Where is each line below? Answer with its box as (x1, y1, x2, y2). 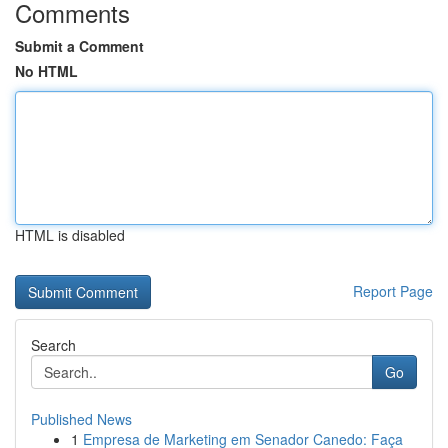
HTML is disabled (15, 225, 125, 245)
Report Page (353, 281, 433, 301)
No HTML (15, 61, 78, 81)
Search (31, 335, 76, 355)
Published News (31, 409, 132, 429)
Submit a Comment (15, 36, 144, 56)
